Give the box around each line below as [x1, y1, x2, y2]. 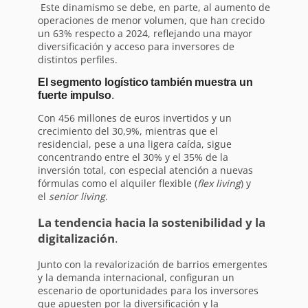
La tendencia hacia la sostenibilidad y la [37, 214, 265, 230]
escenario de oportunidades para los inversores [37, 283, 258, 297]
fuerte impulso [37, 88, 111, 101]
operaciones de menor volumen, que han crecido [37, 13, 265, 27]
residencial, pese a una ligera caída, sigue [37, 137, 232, 151]
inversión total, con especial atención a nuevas [37, 163, 253, 177]
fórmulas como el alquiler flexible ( [37, 176, 197, 190]
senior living [48, 189, 105, 203]
